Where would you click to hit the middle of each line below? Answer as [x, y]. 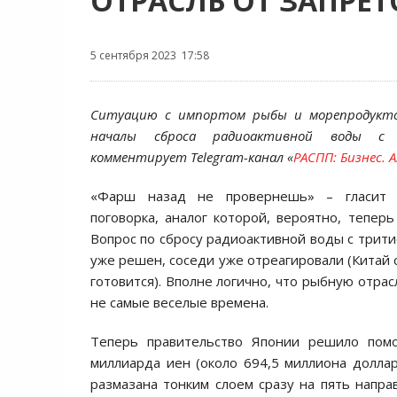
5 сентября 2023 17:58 [150, 55]
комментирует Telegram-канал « [192, 157]
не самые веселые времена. [179, 302]
